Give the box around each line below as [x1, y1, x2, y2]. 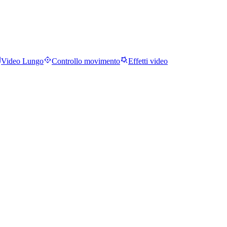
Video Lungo [1, 56, 44, 65]
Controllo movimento [52, 56, 120, 65]
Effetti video [128, 56, 168, 65]
